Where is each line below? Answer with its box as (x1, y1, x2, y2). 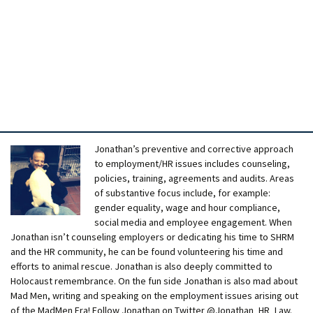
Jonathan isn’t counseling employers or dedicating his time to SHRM (10, 231, 294, 243)
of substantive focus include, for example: (94, 187, 270, 199)
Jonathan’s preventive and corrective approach (94, 143, 293, 155)
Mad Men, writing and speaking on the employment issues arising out (10, 289, 298, 302)
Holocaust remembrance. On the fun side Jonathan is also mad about (10, 275, 298, 287)
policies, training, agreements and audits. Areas (94, 172, 294, 184)
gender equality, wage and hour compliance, (94, 201, 280, 214)
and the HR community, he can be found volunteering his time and (10, 245, 283, 258)
